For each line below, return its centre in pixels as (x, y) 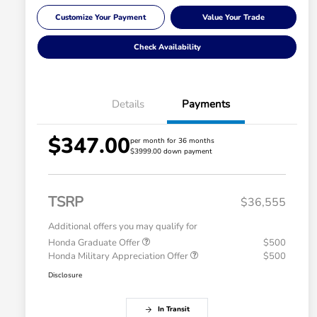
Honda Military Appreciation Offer (119, 257)
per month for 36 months (172, 141)
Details (128, 104)
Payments (206, 104)
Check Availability (167, 47)
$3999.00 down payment (171, 152)
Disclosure (65, 276)
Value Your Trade (233, 18)
